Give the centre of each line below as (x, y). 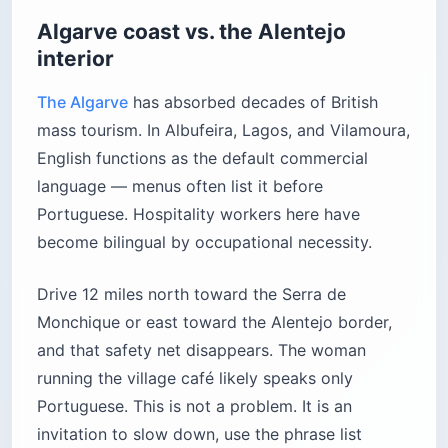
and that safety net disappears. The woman (201, 349)
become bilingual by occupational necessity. (204, 241)
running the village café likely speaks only (195, 377)
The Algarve (82, 101)
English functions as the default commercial (202, 157)
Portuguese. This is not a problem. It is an (194, 405)
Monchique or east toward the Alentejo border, (214, 321)
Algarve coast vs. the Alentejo (191, 31)
